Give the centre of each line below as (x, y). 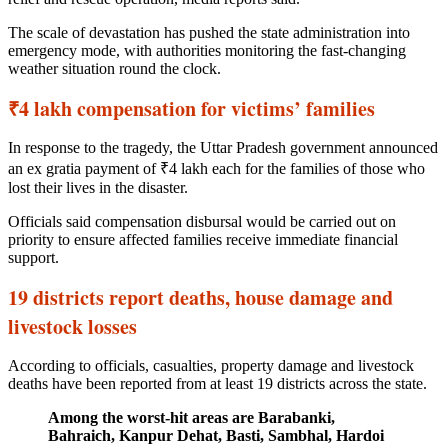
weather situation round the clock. (114, 68)
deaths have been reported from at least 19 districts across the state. (217, 383)
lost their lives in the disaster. (98, 187)
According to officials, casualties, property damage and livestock (211, 365)
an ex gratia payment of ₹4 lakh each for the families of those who (216, 168)
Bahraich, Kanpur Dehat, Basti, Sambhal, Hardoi (216, 435)
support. (33, 257)
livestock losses (72, 326)
